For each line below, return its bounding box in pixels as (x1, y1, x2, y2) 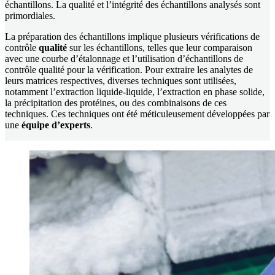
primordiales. (5, 10, 55, 21)
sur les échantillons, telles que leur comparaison (69, 42, 252, 53)
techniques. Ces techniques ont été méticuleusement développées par (5, 109, 269, 120)
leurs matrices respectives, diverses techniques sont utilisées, (5, 76, 236, 87)
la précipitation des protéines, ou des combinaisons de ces (5, 98, 227, 109)
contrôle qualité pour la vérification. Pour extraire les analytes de (5, 64, 253, 76)
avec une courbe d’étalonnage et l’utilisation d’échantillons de (5, 53, 243, 64)
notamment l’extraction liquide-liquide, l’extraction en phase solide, (5, 87, 265, 98)
